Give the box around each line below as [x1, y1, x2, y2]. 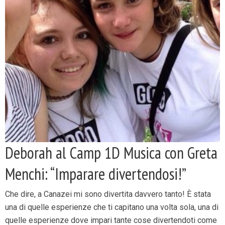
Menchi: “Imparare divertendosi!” [5, 163, 186, 184]
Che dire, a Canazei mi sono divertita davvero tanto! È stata [5, 189, 211, 199]
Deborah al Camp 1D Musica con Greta [5, 142, 217, 163]
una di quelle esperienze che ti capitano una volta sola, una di [5, 202, 218, 212]
